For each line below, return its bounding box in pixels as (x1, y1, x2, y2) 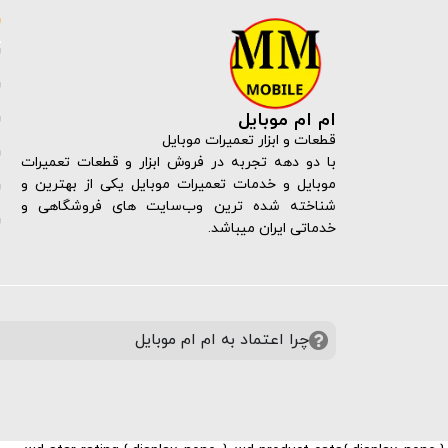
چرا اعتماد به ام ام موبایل (135, 329, 309, 352)
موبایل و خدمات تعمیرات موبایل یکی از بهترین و (20, 175, 336, 195)
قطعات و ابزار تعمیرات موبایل (162, 131, 336, 151)
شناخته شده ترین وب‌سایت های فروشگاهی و (20, 197, 336, 217)
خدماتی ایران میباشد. (208, 219, 336, 239)
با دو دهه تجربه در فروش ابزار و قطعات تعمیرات (20, 153, 336, 173)
